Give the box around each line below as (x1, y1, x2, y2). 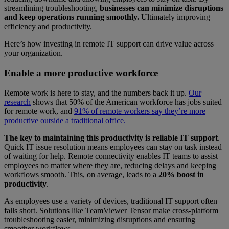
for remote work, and (4, 106, 74, 116)
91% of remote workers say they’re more (74, 106, 205, 116)
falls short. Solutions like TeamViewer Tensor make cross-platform (4, 205, 218, 215)
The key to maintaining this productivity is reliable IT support (4, 133, 218, 142)
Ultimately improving (139, 13, 210, 22)
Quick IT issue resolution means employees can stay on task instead (4, 142, 222, 151)
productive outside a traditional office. (4, 116, 126, 125)
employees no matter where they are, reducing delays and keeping (4, 161, 216, 170)
